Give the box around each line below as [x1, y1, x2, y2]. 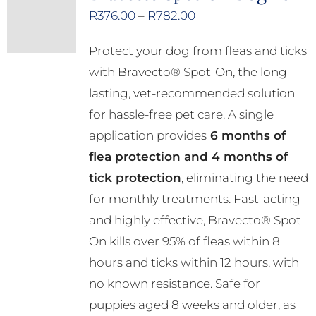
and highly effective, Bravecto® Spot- [88, 213, 305, 228]
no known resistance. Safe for [88, 276, 260, 291]
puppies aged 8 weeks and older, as [88, 298, 296, 312]
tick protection [88, 171, 181, 186]
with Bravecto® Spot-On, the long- [88, 65, 291, 80]
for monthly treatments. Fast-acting [88, 192, 300, 207]
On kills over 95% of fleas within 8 [88, 234, 280, 249]
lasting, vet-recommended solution [88, 86, 295, 101]
